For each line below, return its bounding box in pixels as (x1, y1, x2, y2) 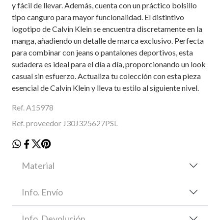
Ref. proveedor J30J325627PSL (12, 118, 118, 128)
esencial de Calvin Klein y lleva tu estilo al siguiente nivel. (12, 82, 199, 92)
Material (22, 160, 55, 171)
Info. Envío (22, 186, 63, 197)
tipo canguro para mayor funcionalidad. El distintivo (12, 12, 184, 22)
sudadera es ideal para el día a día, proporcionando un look (12, 59, 206, 69)
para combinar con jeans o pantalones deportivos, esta (12, 47, 193, 57)
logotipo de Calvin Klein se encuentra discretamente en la (12, 24, 202, 33)
